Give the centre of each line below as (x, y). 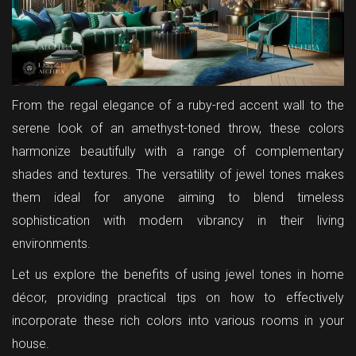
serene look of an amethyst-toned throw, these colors (178, 128)
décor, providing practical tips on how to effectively (178, 297)
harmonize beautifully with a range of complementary (178, 151)
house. (31, 343)
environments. (51, 243)
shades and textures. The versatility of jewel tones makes (178, 174)
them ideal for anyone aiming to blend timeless (178, 197)
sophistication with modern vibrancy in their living (178, 220)
